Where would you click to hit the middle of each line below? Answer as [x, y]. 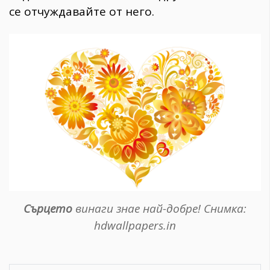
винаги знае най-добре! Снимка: [159, 209]
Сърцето [48, 209]
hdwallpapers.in [135, 226]
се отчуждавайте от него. [82, 12]
